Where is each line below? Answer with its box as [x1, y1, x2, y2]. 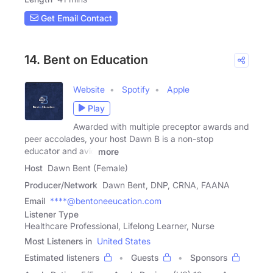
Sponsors [190, 252, 227, 263]
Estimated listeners [24, 252, 99, 263]
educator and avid [24, 145, 96, 156]
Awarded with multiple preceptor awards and [73, 121, 249, 132]
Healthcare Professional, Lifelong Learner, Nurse [24, 221, 214, 232]
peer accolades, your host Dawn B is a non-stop [24, 133, 213, 144]
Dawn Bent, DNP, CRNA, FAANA [102, 180, 230, 191]
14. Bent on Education [24, 52, 148, 67]
